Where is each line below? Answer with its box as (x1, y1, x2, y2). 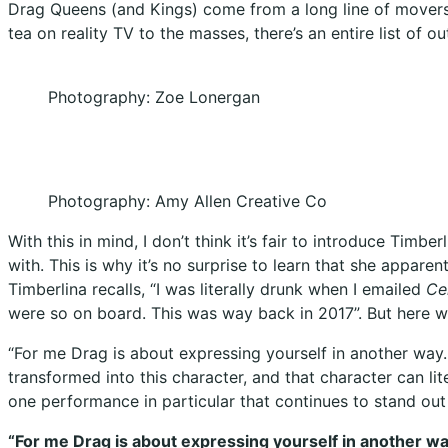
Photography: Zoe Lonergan (48, 86, 260, 107)
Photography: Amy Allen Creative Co (48, 190, 327, 211)
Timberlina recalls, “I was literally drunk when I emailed (8, 278, 426, 299)
